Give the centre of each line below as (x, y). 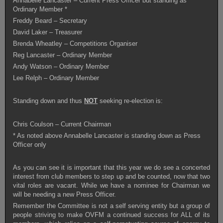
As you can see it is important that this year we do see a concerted (111, 168)
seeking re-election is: (130, 101)
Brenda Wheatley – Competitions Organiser (75, 43)
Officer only (30, 144)
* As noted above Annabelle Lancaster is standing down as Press (107, 135)
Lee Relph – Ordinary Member (56, 78)
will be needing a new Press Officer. (65, 195)
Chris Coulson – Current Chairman (62, 124)
